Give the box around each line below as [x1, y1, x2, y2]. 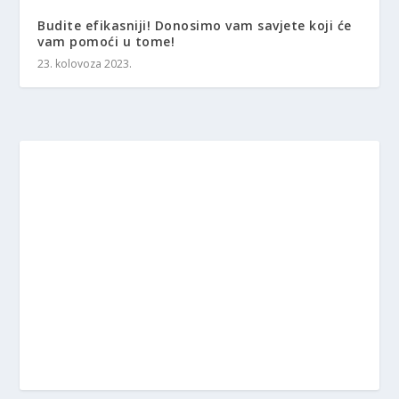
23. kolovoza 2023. [37, 55, 133, 71]
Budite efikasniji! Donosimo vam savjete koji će [37, 16, 352, 34]
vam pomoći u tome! [37, 32, 175, 50]
